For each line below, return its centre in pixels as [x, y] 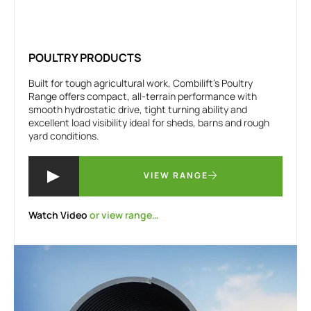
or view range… [123, 215]
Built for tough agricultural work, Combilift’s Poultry [141, 83]
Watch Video [58, 215]
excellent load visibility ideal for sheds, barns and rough [149, 123]
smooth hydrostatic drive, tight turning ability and [138, 110]
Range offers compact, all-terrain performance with [143, 96]
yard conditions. [64, 136]
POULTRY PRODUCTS [85, 58]
